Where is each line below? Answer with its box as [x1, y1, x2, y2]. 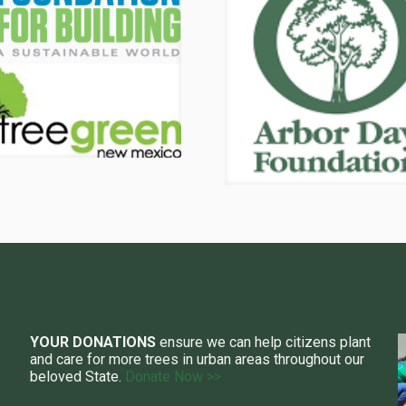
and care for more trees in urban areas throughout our [29, 350, 364, 368]
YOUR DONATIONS [29, 333, 156, 351]
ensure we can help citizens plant [155, 333, 371, 351]
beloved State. [29, 367, 125, 385]
